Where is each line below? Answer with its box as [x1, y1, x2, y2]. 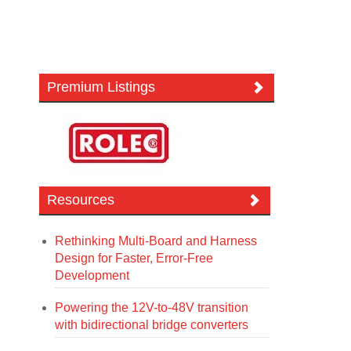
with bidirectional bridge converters [55, 318, 249, 331]
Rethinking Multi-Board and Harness [55, 234, 258, 248]
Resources [47, 192, 115, 208]
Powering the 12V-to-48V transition [55, 301, 249, 314]
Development [55, 269, 130, 282]
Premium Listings [47, 79, 156, 95]
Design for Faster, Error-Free [55, 251, 214, 265]
